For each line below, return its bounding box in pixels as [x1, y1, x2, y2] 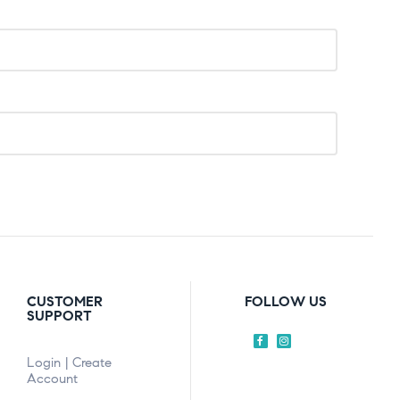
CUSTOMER [26, 292, 103, 310]
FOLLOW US [244, 292, 327, 310]
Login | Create [26, 354, 112, 371]
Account [26, 370, 78, 387]
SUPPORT [26, 306, 92, 324]
